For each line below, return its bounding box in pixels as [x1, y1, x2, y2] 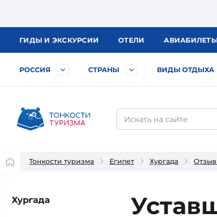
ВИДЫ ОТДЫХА [157, 65, 214, 74]
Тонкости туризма [29, 157, 94, 166]
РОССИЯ [19, 65, 50, 74]
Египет [109, 157, 134, 166]
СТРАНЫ [88, 65, 119, 74]
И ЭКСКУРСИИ [44, 36, 99, 45]
